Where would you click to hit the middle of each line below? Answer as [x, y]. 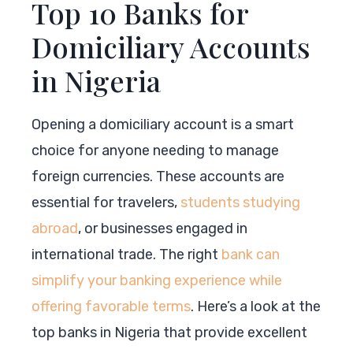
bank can [251, 254]
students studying [240, 202]
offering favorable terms [111, 306]
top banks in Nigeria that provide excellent [169, 332]
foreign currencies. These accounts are [158, 176]
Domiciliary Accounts [171, 46]
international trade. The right [126, 254]
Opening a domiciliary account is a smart [163, 124]
